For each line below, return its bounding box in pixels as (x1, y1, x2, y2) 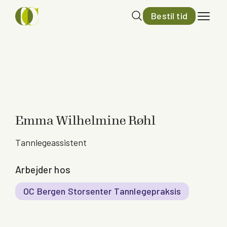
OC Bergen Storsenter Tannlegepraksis (23, 185, 181, 197)
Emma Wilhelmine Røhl (15, 113, 156, 128)
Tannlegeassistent (15, 137, 87, 148)
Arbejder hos (15, 164, 71, 175)
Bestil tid (151, 10, 187, 22)
